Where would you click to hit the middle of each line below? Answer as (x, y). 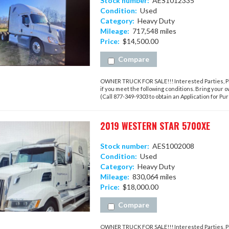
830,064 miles (153, 177)
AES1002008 (171, 146)
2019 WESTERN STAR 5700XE (155, 126)
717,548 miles (153, 31)
